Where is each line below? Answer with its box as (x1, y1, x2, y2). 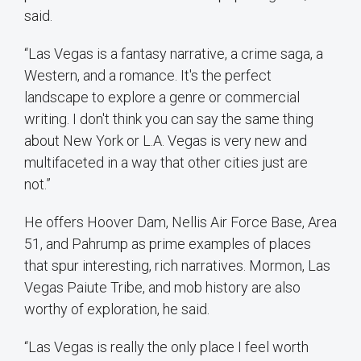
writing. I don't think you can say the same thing (24, 110, 313, 127)
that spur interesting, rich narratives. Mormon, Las (24, 256, 330, 274)
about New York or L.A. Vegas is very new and (24, 131, 307, 149)
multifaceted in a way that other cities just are (24, 153, 308, 171)
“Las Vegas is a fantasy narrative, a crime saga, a (24, 44, 323, 62)
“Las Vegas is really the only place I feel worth (24, 338, 309, 355)
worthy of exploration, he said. (24, 300, 216, 317)
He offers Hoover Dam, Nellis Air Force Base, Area (24, 213, 337, 230)
